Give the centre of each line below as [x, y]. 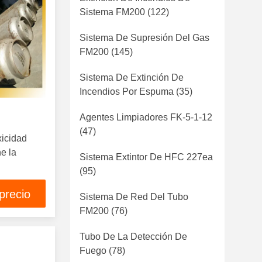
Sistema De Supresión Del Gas [144, 38]
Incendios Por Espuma [127, 92]
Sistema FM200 [112, 12]
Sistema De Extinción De [132, 77]
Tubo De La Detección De [133, 237]
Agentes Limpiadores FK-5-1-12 [146, 117]
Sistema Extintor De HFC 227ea [146, 157]
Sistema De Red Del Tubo [134, 197]
